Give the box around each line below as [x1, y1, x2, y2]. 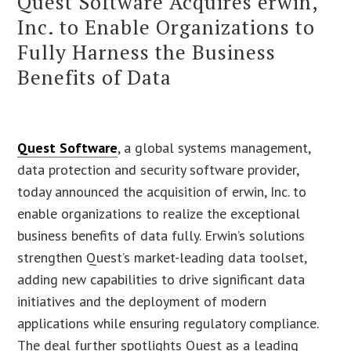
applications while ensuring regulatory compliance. [17, 313, 319, 332]
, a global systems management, [118, 138, 311, 157]
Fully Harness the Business [17, 38, 277, 65]
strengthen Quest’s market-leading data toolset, [17, 248, 307, 266]
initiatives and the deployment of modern [17, 291, 267, 310]
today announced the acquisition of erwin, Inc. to [17, 182, 307, 201]
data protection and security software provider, [17, 160, 299, 179]
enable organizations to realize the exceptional [17, 204, 301, 223]
